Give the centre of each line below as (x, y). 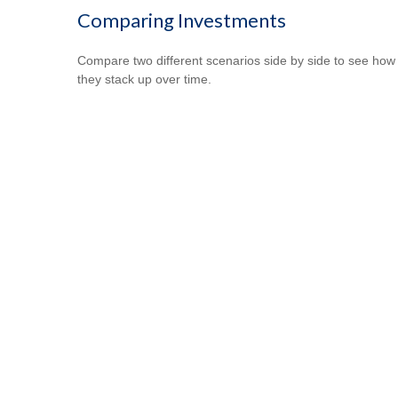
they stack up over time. (144, 79)
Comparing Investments (182, 20)
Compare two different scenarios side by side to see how (236, 60)
